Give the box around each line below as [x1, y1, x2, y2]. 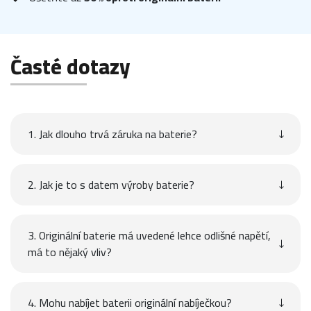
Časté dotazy [10, 47, 130, 86]
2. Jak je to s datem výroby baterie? [28, 174, 194, 195]
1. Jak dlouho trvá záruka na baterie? [28, 123, 197, 144]
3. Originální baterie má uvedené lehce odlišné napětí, [28, 224, 271, 246]
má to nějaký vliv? [28, 241, 112, 262]
